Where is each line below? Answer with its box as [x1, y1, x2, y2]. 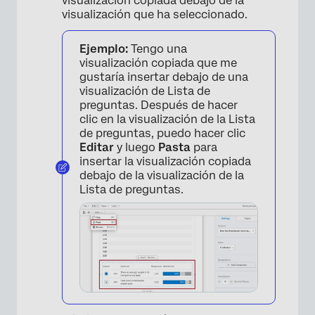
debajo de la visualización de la [79, 169, 244, 183]
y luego [117, 141, 158, 155]
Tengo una [128, 42, 187, 56]
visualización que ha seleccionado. [62, 8, 247, 22]
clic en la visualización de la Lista [79, 112, 255, 127]
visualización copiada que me [79, 56, 237, 70]
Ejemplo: [79, 42, 128, 56]
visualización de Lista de [79, 84, 210, 98]
